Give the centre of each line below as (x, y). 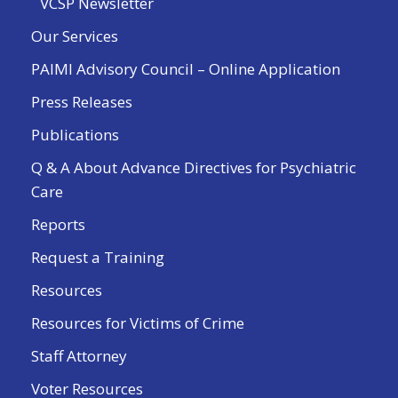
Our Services (75, 36)
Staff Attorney (79, 356)
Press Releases (82, 102)
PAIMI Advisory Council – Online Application (186, 69)
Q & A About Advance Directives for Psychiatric (194, 168)
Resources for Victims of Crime (138, 323)
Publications (75, 135)
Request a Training (98, 258)
